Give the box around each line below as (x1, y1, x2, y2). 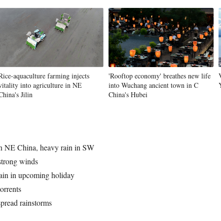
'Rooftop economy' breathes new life (109, 71, 211, 80)
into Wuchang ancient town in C (109, 80, 198, 90)
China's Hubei (109, 90, 147, 99)
